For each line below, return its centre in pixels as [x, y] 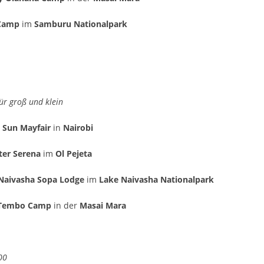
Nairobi [78, 128]
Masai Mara [104, 206]
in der [65, 206]
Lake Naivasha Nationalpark [156, 180]
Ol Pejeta [74, 154]
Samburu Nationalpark [82, 24]
